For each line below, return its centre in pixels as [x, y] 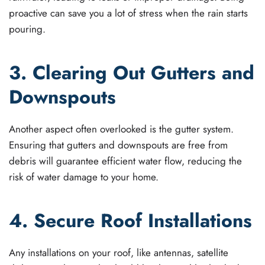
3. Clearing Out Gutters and [132, 72]
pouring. [27, 29]
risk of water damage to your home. [84, 177]
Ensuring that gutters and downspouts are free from [118, 145]
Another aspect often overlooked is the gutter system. [121, 129]
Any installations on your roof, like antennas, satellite [119, 252]
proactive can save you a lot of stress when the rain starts [128, 13]
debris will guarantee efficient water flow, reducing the [125, 161]
